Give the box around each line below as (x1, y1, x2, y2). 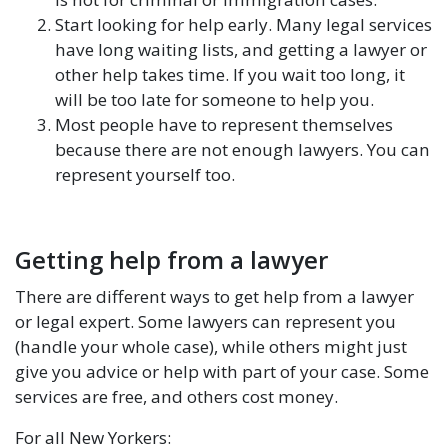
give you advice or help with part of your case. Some (15, 360, 429, 383)
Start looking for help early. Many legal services (55, 13, 432, 36)
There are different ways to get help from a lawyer (15, 285, 414, 308)
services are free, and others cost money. (15, 385, 338, 408)
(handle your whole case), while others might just (15, 335, 407, 358)
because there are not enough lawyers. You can (55, 138, 430, 161)
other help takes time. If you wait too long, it (55, 63, 405, 86)
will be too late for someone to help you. (55, 88, 374, 111)
